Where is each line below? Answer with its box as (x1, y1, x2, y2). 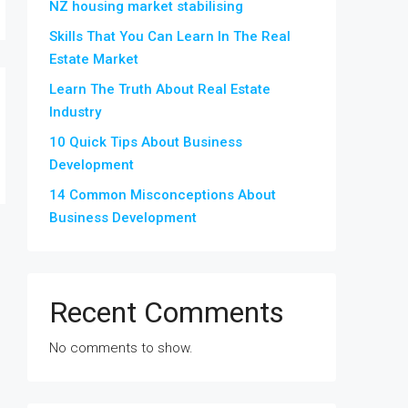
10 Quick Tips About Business (49, 134, 242, 150)
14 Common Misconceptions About (49, 187, 276, 203)
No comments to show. (49, 340, 193, 356)
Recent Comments (49, 295, 284, 330)
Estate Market (49, 51, 138, 67)
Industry (49, 104, 101, 120)
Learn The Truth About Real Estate (49, 81, 270, 97)
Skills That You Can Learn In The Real (49, 28, 291, 45)
